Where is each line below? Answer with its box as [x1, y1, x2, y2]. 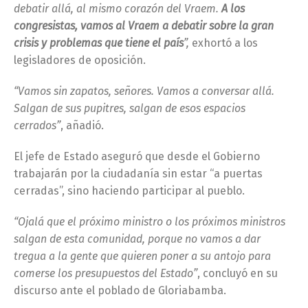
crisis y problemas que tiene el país [14, 36, 184, 50]
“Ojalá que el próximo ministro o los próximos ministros [14, 215, 285, 229]
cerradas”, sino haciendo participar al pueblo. [14, 184, 245, 198]
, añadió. [60, 119, 104, 133]
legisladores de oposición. [14, 54, 146, 67]
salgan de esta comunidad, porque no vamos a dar [14, 232, 261, 246]
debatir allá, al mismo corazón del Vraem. [14, 2, 221, 16]
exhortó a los [189, 36, 258, 50]
